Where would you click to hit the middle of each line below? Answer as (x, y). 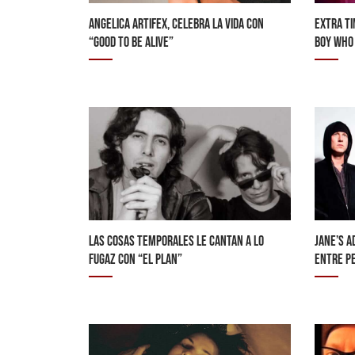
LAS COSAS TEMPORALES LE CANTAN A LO (176, 241)
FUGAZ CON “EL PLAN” (136, 259)
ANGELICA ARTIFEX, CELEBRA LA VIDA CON (176, 24)
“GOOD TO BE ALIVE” (131, 42)
